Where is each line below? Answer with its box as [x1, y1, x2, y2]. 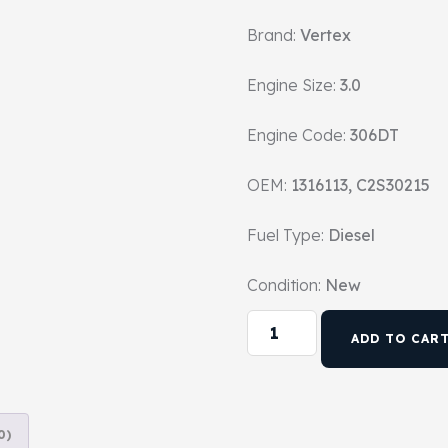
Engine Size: [246, 74, 336, 95]
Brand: [246, 24, 296, 45]
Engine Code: [246, 124, 346, 145]
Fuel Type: [246, 224, 324, 245]
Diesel [327, 224, 375, 245]
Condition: [246, 274, 321, 295]
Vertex [299, 24, 351, 45]
